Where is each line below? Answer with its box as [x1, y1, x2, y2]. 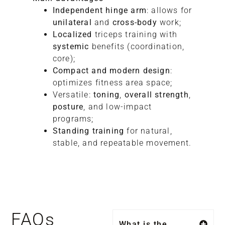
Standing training [52, 126, 125, 136]
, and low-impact [83, 101, 152, 111]
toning [93, 89, 120, 99]
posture [52, 101, 84, 111]
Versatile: [52, 89, 93, 99]
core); [52, 53, 75, 63]
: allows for [147, 5, 192, 15]
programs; [52, 114, 94, 124]
